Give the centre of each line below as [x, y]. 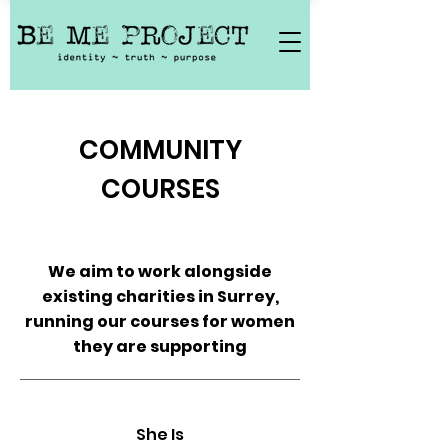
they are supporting [160, 346]
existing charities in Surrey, [160, 296]
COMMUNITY [160, 150]
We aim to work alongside [160, 271]
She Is [160, 434]
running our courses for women [160, 321]
